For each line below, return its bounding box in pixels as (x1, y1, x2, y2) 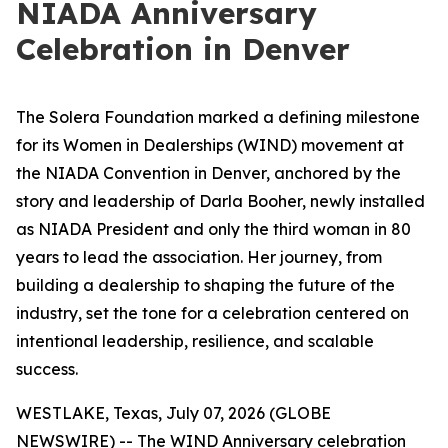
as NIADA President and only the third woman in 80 (16, 219, 411, 239)
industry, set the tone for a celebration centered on (16, 303, 409, 323)
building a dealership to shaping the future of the (16, 275, 395, 295)
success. (16, 359, 78, 379)
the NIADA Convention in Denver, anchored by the (16, 163, 401, 183)
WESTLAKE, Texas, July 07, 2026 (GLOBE (16, 403, 331, 423)
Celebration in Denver (16, 30, 350, 68)
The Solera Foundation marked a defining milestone (16, 107, 420, 127)
